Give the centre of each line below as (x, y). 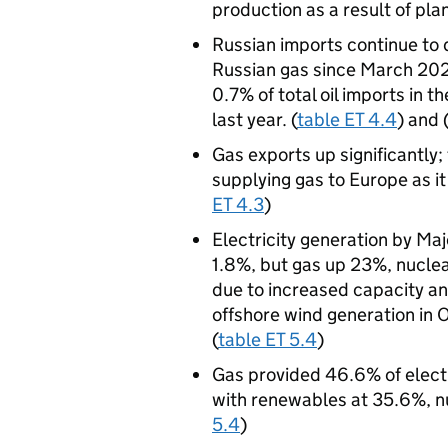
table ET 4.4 (347, 119)
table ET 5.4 (267, 339)
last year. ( (254, 119)
